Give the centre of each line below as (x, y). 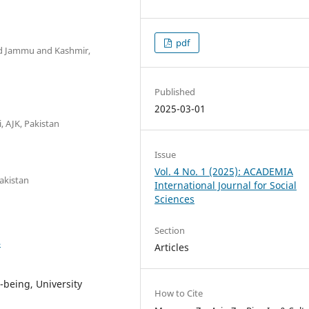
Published (175, 92)
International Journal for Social (226, 186)
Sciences (175, 199)
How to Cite (179, 293)
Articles (172, 248)
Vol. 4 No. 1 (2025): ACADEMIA (224, 172)
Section (170, 231)
